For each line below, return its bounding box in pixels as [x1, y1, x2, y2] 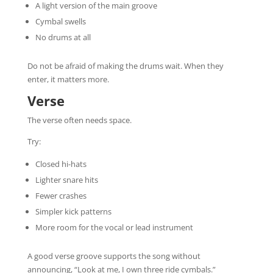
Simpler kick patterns [35, 205, 112, 217]
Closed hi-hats [35, 158, 87, 169]
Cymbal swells [35, 15, 86, 27]
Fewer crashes [35, 190, 87, 201]
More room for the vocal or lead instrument [35, 221, 193, 233]
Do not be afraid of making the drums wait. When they [27, 60, 224, 71]
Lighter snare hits [35, 174, 98, 185]
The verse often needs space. [27, 114, 132, 126]
